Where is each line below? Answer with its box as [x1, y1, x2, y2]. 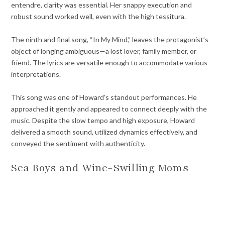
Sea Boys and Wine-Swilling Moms [11, 160, 188, 175]
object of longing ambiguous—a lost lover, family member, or [11, 47, 197, 56]
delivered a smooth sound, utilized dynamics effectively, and [11, 128, 198, 137]
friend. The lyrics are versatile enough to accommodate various [11, 58, 208, 67]
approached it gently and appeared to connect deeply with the [11, 104, 207, 114]
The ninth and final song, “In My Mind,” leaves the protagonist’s [11, 35, 209, 44]
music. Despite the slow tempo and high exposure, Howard [11, 116, 195, 125]
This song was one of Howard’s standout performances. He [11, 93, 197, 102]
